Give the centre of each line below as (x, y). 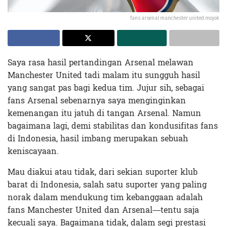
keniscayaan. (33, 151)
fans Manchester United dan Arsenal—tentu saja (103, 210)
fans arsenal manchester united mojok (175, 17)
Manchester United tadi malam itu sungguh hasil (104, 75)
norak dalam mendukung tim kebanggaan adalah (105, 197)
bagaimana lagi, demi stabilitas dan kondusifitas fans (113, 126)
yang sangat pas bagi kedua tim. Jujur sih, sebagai (106, 88)
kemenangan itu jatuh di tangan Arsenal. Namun (104, 113)
